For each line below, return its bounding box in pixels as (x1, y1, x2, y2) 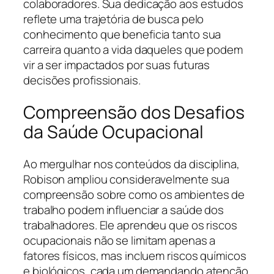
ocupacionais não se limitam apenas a (23, 232, 216, 248)
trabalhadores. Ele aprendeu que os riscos (23, 217, 237, 233)
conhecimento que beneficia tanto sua (23, 26, 221, 43)
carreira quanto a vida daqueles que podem (23, 42, 243, 58)
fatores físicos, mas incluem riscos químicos (23, 247, 246, 264)
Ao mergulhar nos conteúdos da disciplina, (23, 155, 240, 172)
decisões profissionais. (23, 72, 141, 89)
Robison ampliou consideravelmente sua (23, 171, 230, 187)
